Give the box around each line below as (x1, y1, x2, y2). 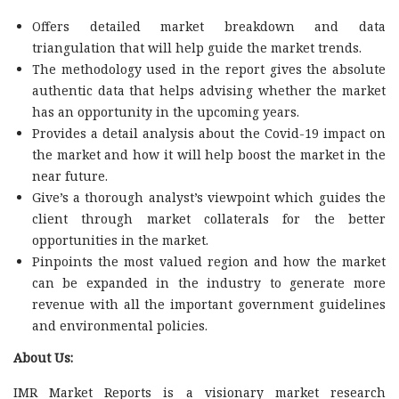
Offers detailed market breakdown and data (31, 17, 386, 35)
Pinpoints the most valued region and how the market (31, 252, 386, 270)
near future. (31, 167, 108, 184)
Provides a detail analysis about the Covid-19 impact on (31, 124, 386, 142)
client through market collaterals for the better (31, 209, 386, 227)
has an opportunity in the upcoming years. (31, 102, 299, 120)
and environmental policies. (31, 316, 208, 334)
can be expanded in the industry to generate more (31, 273, 386, 291)
